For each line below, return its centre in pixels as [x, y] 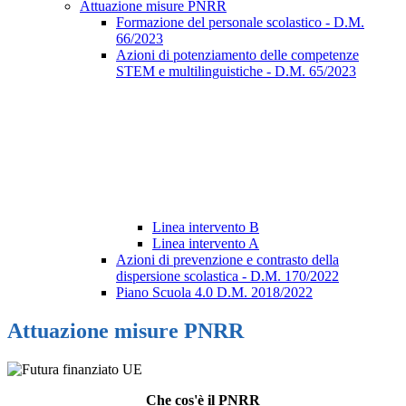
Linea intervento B [206, 227]
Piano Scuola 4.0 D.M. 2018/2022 [214, 293]
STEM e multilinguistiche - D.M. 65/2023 [236, 72]
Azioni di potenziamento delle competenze [237, 55]
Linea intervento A [206, 244]
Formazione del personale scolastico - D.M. [240, 23]
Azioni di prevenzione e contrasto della [227, 260]
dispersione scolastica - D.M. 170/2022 [227, 276]
